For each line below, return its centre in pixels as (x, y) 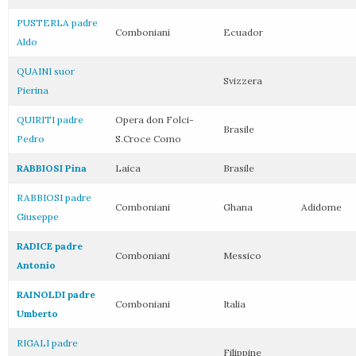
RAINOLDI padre (56, 294)
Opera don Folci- (155, 120)
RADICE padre (50, 246)
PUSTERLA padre (57, 23)
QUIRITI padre (50, 120)
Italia (234, 304)
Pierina (33, 90)
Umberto (37, 313)
